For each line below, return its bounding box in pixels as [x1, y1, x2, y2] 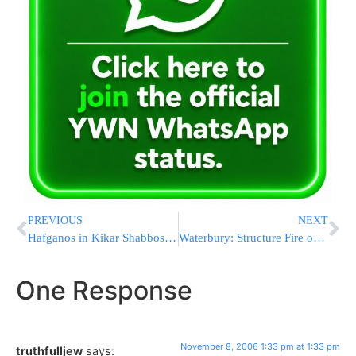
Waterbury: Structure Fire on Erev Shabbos [312, 231, 325, 245]
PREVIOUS [28, 215, 83, 227]
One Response [16, 275, 192, 307]
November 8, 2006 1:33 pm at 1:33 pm [180, 341, 340, 353]
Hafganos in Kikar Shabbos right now [164, 231, 176, 245]
